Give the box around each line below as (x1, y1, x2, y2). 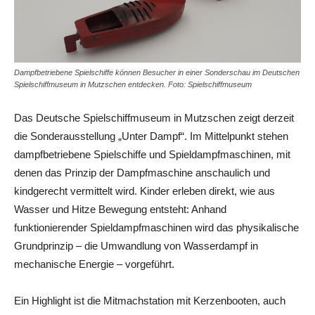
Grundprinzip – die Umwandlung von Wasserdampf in (14, 239, 258, 252)
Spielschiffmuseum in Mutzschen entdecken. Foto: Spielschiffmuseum (14, 79, 252, 89)
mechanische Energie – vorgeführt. (14, 257, 174, 270)
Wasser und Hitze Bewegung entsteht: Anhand (14, 202, 226, 215)
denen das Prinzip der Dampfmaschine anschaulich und (14, 166, 270, 179)
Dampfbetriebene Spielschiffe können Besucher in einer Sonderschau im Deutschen (14, 67, 300, 77)
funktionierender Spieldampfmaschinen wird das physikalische (14, 221, 299, 233)
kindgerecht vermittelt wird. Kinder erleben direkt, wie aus (14, 184, 275, 197)
